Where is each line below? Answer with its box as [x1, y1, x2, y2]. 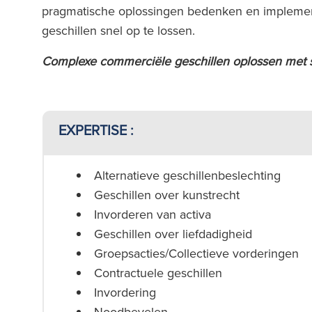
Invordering [94, 283, 156, 301]
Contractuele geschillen [94, 264, 222, 281]
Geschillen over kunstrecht [94, 186, 240, 203]
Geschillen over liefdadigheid [94, 225, 252, 242]
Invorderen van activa [94, 205, 211, 223]
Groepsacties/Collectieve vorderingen [94, 244, 299, 262]
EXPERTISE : [58, 120, 134, 140]
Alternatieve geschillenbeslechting [94, 166, 281, 184]
